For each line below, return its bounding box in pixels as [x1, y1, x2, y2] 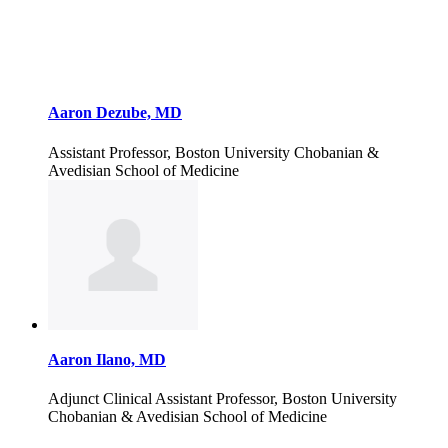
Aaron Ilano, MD [48, 350, 166, 368]
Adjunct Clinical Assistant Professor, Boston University [48, 390, 397, 408]
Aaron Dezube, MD [48, 104, 182, 122]
